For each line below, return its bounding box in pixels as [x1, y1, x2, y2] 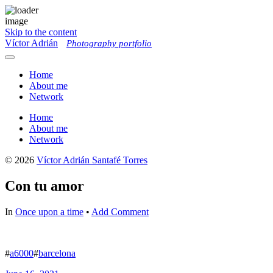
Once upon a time [15, 206, 83, 217]
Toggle [9, 57, 32, 66]
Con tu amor [5, 177, 84, 194]
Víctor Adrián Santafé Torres [37, 155, 147, 165]
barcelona [38, 247, 76, 258]
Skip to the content [5, 27, 77, 37]
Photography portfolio [66, 38, 152, 48]
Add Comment [91, 206, 149, 217]
